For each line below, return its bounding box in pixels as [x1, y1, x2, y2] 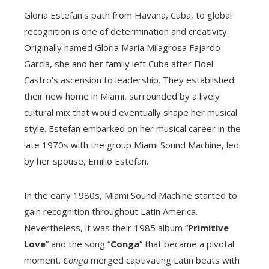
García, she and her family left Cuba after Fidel [24, 57, 213, 70]
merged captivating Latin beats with [88, 253, 240, 266]
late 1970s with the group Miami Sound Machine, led [24, 138, 239, 151]
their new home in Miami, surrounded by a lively [24, 89, 220, 102]
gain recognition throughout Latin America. [24, 205, 198, 217]
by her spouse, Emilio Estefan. [24, 154, 148, 167]
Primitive [188, 221, 229, 234]
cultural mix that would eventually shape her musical [24, 106, 237, 118]
